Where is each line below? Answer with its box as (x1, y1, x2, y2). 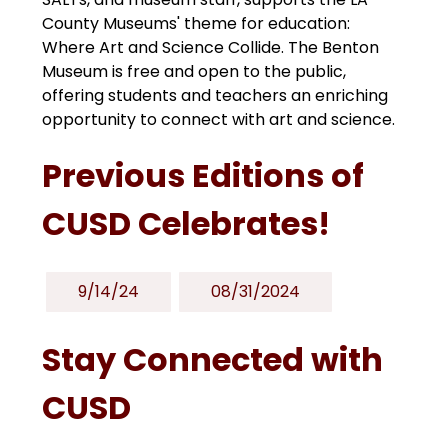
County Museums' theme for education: (42, 11, 351, 35)
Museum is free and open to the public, (42, 59, 347, 83)
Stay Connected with (42, 336, 384, 382)
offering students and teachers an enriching (42, 83, 389, 107)
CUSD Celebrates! (42, 200, 331, 246)
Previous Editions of (42, 152, 365, 198)
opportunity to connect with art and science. (42, 107, 396, 131)
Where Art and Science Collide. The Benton (42, 35, 380, 59)
